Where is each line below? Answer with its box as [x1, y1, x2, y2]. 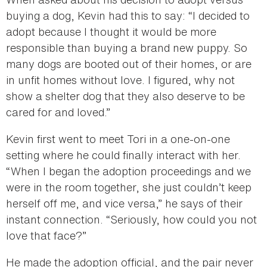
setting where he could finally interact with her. [6, 147, 241, 163]
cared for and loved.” [6, 104, 110, 120]
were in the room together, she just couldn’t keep [6, 179, 252, 195]
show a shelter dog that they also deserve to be [6, 88, 245, 104]
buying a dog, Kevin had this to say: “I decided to [6, 7, 250, 23]
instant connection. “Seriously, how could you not [6, 211, 257, 227]
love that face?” [6, 227, 86, 243]
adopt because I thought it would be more [6, 23, 216, 39]
